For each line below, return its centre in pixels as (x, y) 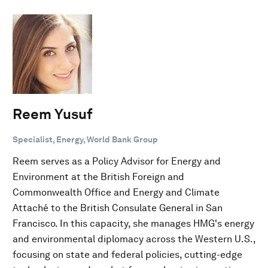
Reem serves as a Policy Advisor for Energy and (117, 161)
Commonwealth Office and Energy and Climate (116, 192)
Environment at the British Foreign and (98, 176)
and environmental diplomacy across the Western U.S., (134, 239)
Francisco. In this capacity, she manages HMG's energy (133, 223)
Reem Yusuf (53, 114)
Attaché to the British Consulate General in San (118, 208)
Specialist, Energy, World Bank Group (85, 139)
